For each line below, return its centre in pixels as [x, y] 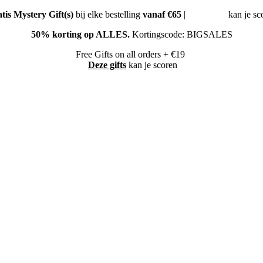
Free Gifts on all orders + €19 [131, 54]
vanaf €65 [162, 14]
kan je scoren [152, 65]
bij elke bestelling [108, 14]
